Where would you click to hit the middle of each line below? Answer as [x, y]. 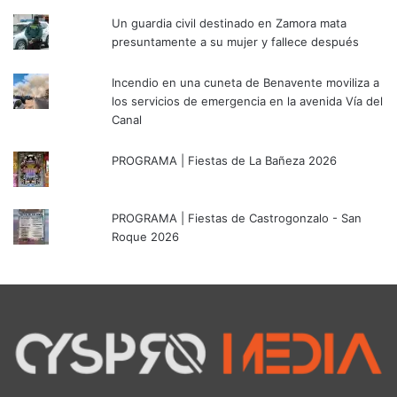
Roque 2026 [146, 236]
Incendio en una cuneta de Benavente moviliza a [246, 82]
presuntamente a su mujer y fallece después [236, 41]
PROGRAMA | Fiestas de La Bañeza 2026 [225, 160]
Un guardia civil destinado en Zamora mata [230, 23]
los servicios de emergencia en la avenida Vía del [248, 101]
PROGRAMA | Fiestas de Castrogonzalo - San [237, 218]
